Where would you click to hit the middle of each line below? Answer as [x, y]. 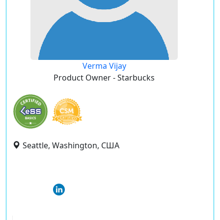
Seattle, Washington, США [71, 145]
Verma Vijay [104, 66]
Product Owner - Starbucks [104, 78]
